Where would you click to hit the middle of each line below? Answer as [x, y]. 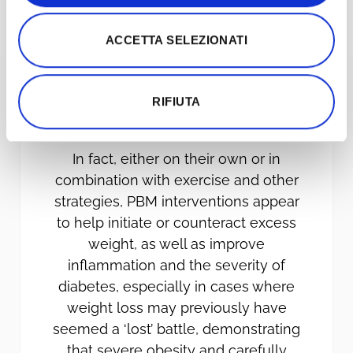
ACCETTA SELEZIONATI [176, 40]
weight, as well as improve [176, 243]
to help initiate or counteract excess [176, 222]
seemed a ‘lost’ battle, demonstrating [176, 329]
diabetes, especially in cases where [176, 286]
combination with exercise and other [176, 180]
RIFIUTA [176, 101]
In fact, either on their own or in [176, 158]
